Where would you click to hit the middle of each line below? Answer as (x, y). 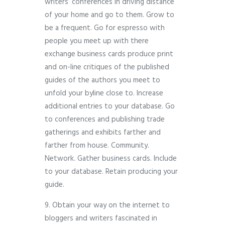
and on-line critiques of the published (107, 68)
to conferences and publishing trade (105, 120)
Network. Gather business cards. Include (111, 159)
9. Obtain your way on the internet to (107, 206)
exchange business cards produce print (109, 54)
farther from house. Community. (97, 146)
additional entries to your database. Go (110, 107)
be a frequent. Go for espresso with (105, 28)
